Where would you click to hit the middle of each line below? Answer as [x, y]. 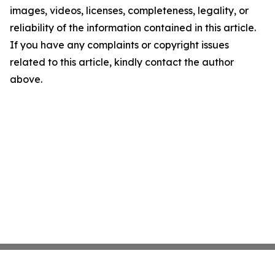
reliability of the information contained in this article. [133, 28]
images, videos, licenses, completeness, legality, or [129, 10]
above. [26, 79]
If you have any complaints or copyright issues [119, 45]
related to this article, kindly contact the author [122, 62]
